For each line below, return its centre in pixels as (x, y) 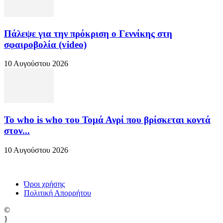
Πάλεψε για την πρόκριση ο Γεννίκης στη (88, 33)
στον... (17, 131)
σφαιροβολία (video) (45, 44)
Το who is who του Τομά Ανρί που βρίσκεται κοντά (107, 120)
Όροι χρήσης (44, 184)
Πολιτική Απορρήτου (57, 193)
